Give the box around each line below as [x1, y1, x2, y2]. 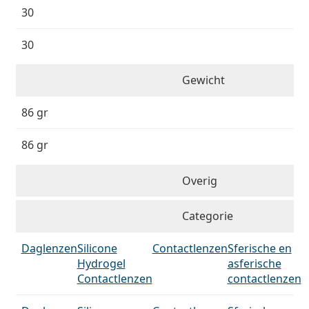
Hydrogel [77, 256, 126, 271]
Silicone [77, 241, 117, 256]
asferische [227, 256, 281, 271]
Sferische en [227, 241, 292, 256]
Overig [182, 172, 218, 188]
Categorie [182, 208, 234, 223]
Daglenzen [21, 241, 77, 256]
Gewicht [182, 72, 226, 88]
